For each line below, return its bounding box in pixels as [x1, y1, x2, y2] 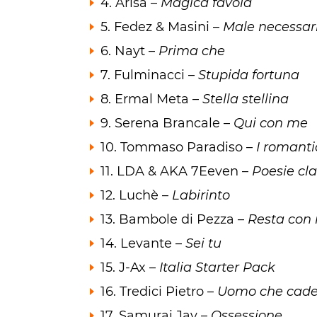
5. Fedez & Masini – [100, 19, 223, 35]
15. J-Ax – [100, 260, 159, 276]
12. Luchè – [100, 188, 172, 204]
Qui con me [234, 115, 308, 132]
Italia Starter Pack [159, 260, 275, 276]
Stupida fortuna [198, 67, 299, 83]
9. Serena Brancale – [100, 115, 234, 132]
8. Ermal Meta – [100, 91, 202, 108]
